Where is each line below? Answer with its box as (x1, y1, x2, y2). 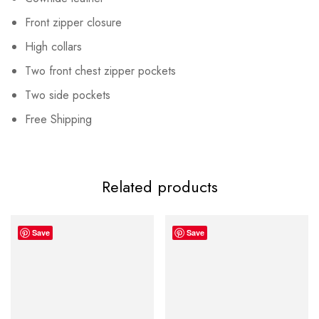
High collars (25, 38, 82, 56)
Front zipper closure (25, 14, 122, 31)
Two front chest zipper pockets (25, 63, 176, 80)
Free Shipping (25, 111, 92, 128)
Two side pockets (25, 87, 110, 104)
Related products (101, 175, 218, 199)
